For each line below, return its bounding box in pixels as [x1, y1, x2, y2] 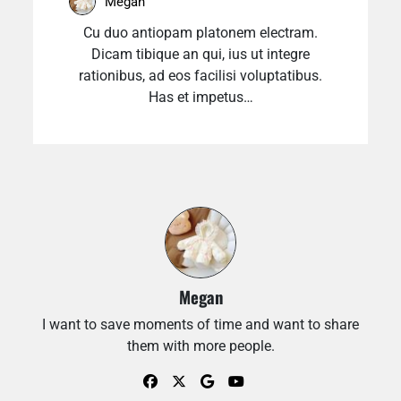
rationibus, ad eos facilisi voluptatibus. [79, 67, 322, 84]
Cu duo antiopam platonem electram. [83, 24, 318, 41]
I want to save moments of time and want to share [42, 316, 359, 333]
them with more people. [126, 337, 275, 354]
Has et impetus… [148, 89, 253, 106]
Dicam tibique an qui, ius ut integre [91, 46, 310, 63]
